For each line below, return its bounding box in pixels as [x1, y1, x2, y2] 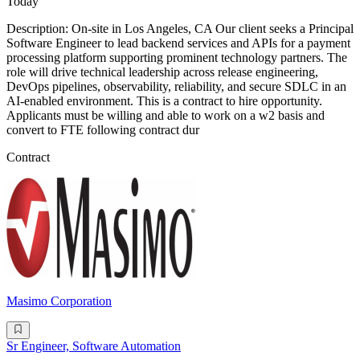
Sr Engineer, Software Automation [6, 339, 181, 354]
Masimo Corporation [6, 294, 112, 309]
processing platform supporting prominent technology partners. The [6, 51, 347, 65]
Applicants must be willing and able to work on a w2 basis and [6, 108, 325, 123]
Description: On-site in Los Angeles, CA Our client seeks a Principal [6, 22, 354, 36]
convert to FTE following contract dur [6, 123, 199, 137]
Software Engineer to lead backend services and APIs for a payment [6, 36, 350, 51]
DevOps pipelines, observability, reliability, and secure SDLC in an [6, 80, 346, 94]
